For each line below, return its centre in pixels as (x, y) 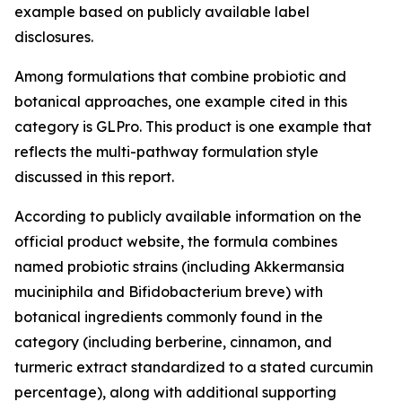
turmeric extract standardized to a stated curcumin (194, 367)
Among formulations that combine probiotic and (180, 76)
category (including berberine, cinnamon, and (173, 342)
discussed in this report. (94, 177)
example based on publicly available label (162, 12)
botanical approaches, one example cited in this (181, 101)
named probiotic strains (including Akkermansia (179, 267)
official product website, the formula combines (176, 241)
